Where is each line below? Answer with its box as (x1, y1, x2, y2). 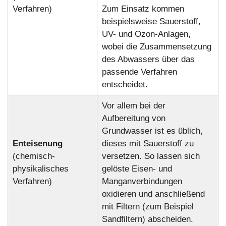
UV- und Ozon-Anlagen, (101, 29, 191, 39)
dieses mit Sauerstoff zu (101, 139, 194, 149)
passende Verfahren (101, 67, 177, 77)
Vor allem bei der (101, 101, 165, 111)
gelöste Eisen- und (101, 164, 172, 174)
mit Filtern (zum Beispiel (101, 202, 194, 212)
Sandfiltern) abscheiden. (101, 214, 193, 224)
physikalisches (12, 164, 69, 174)
